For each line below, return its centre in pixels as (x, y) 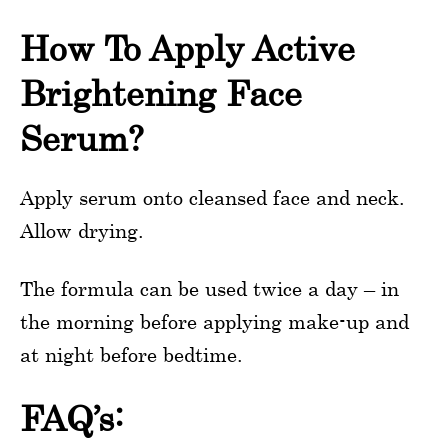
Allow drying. (82, 230)
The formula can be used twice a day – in (209, 288)
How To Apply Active (187, 48)
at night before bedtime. (131, 354)
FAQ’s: (72, 418)
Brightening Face (161, 93)
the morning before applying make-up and (214, 321)
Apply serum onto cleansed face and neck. (212, 197)
